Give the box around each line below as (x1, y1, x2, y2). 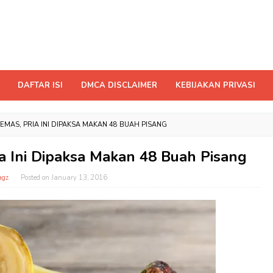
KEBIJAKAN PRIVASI (175, 79, 255, 91)
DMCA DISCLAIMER (81, 79, 157, 91)
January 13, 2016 (51, 172, 107, 182)
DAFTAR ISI (18, 79, 63, 91)
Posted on (20, 172, 51, 182)
